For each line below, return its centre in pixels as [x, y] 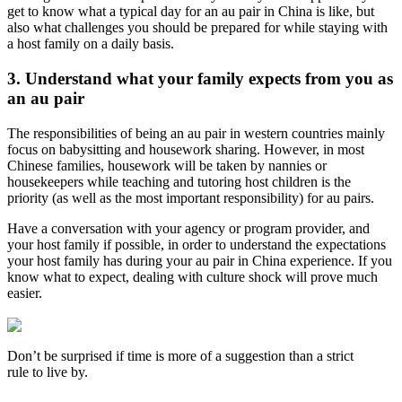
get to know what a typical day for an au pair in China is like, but [191, 12]
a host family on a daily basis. [91, 44]
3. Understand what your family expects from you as [200, 78]
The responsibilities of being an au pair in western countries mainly [196, 133]
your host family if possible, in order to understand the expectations [197, 244]
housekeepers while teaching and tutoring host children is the [179, 181]
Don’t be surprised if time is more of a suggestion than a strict [180, 356]
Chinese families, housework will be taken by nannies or [167, 165]
